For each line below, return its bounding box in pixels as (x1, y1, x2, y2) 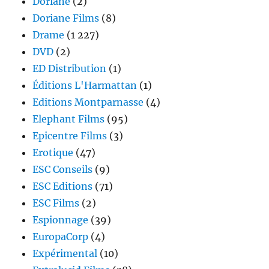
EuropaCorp (32, 231, 89, 243)
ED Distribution (32, 62, 107, 75)
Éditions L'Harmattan (32, 79, 138, 92)
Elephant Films (32, 113, 105, 125)
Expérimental (32, 247, 98, 260)
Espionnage (32, 214, 89, 226)
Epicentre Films (32, 130, 107, 142)
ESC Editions (32, 180, 93, 193)
